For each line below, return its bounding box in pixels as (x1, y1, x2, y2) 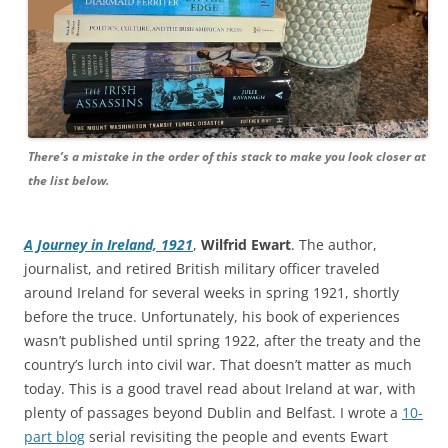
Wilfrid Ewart (201, 234, 291, 254)
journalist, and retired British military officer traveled (24, 258, 380, 278)
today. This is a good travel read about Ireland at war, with (24, 378, 416, 398)
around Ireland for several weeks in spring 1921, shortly (24, 282, 399, 302)
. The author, (291, 234, 377, 254)
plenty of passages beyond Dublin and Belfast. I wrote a (24, 402, 402, 422)
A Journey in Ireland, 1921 (24, 234, 193, 254)
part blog (24, 426, 85, 446)
